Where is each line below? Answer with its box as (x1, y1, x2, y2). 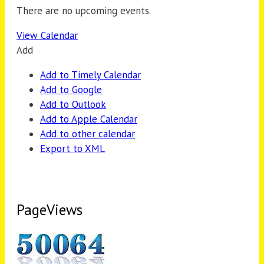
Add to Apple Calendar (40, 112, 137, 126)
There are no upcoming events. (16, 4, 151, 17)
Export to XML (40, 141, 105, 155)
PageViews (16, 200, 82, 219)
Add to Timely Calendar (40, 68, 141, 81)
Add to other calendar (40, 127, 135, 140)
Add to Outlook (40, 97, 106, 111)
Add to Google (40, 82, 102, 96)
